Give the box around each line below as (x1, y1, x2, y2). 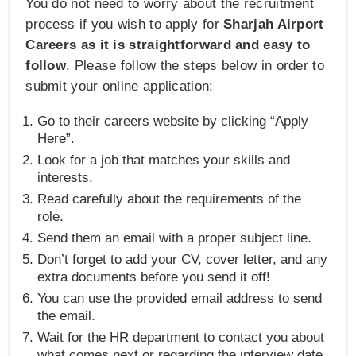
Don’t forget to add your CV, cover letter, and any (37, 251, 328, 267)
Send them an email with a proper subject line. (37, 230, 312, 246)
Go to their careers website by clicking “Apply (37, 113, 309, 129)
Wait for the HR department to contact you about (37, 329, 325, 345)
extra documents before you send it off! (37, 269, 271, 284)
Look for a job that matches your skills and (37, 152, 291, 168)
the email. (37, 308, 96, 323)
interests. (37, 169, 94, 185)
